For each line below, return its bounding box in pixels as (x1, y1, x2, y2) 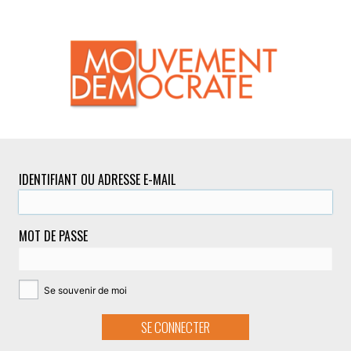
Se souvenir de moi (42, 284, 127, 296)
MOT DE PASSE (19, 226, 88, 245)
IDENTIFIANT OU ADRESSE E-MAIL (19, 169, 175, 189)
